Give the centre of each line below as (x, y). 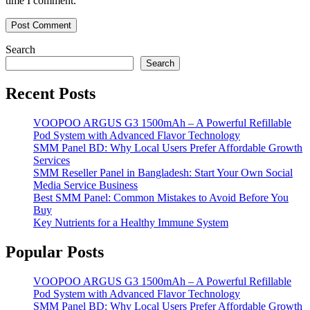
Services (52, 161)
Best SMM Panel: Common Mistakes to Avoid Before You (161, 198)
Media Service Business (85, 185)
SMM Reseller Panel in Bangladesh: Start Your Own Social (163, 173)
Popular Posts (55, 252)
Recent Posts (51, 94)
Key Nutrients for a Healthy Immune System (131, 223)
